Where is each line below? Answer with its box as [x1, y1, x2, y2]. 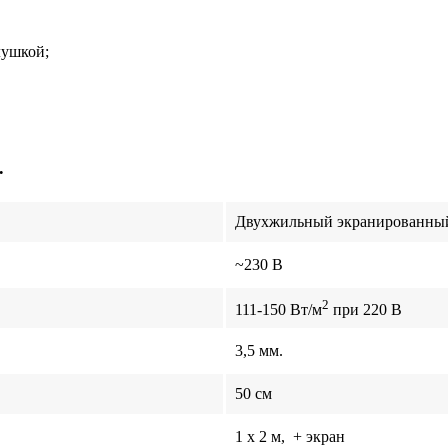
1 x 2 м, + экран [231, 427, 345, 445]
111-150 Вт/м [231, 301, 322, 319]
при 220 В [329, 301, 402, 319]
